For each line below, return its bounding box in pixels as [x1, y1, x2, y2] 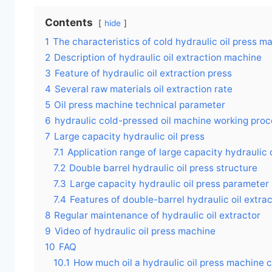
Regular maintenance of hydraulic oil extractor [54, 209, 260, 222]
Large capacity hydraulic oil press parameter [70, 178, 269, 190]
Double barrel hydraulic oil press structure [69, 162, 257, 174]
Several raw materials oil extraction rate [55, 83, 233, 95]
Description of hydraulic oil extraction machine [54, 52, 262, 64]
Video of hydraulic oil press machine [55, 225, 216, 237]
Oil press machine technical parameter [54, 99, 225, 111]
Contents [45, 16, 93, 29]
